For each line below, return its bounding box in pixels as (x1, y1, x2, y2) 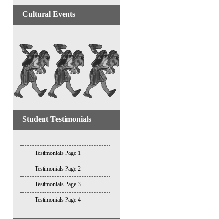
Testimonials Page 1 (35, 150, 81, 156)
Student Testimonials (22, 115, 91, 123)
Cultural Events (22, 10, 75, 18)
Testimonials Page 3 (35, 181, 81, 188)
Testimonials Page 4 (35, 197, 81, 203)
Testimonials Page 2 (35, 165, 81, 172)
